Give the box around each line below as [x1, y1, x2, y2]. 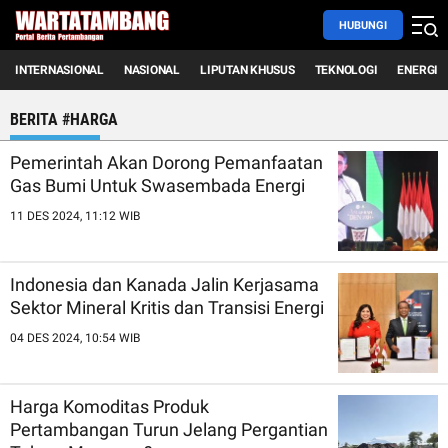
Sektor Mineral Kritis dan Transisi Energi [10, 297, 324, 318]
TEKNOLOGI [314, 63, 378, 77]
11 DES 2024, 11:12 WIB [10, 209, 140, 223]
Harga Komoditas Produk [10, 396, 209, 417]
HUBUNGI [339, 18, 387, 32]
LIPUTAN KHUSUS [199, 63, 295, 77]
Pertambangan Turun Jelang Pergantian [10, 419, 328, 440]
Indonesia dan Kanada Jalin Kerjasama [10, 274, 319, 295]
